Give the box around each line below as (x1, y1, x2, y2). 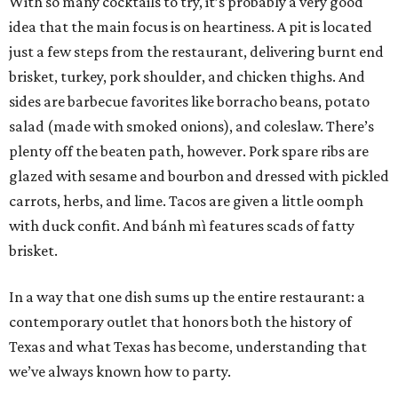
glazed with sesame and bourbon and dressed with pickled (9, 167, 389, 186)
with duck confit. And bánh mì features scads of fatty (9, 217, 354, 235)
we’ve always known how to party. (9, 362, 231, 381)
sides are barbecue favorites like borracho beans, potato (9, 92, 370, 111)
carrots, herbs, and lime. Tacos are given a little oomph (9, 192, 363, 211)
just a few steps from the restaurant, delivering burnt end (9, 43, 384, 61)
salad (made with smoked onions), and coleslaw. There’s (9, 117, 374, 136)
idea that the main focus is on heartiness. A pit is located (9, 18, 372, 36)
